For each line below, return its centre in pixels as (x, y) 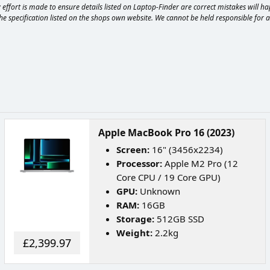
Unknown (159, 191)
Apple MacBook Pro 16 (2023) (166, 133)
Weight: (134, 233)
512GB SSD (179, 219)
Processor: (139, 163)
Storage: (135, 219)
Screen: (133, 149)
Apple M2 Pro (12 (200, 163)
